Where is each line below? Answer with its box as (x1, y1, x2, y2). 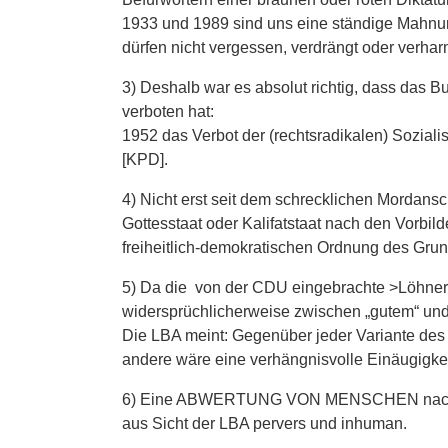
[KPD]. (122, 151, 168, 169)
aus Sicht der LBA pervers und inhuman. (122, 415, 407, 433)
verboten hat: (122, 103, 214, 121)
